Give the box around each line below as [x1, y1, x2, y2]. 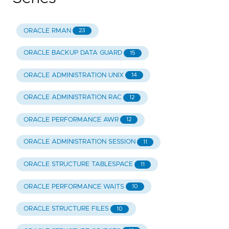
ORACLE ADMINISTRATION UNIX [23, 72, 124, 79]
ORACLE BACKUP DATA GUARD [23, 50, 122, 57]
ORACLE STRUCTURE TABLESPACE [23, 161, 133, 168]
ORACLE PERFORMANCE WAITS [23, 183, 124, 190]
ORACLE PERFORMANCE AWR [23, 116, 119, 123]
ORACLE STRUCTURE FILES [23, 205, 109, 213]
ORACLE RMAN [23, 27, 71, 34]
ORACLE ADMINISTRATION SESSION [23, 139, 135, 146]
